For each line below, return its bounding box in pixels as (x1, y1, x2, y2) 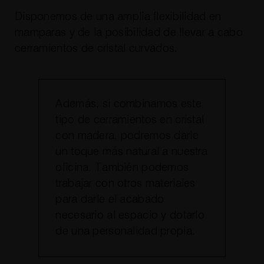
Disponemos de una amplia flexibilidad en (14, 11, 222, 22)
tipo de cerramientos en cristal (55, 114, 204, 126)
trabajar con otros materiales (55, 178, 196, 190)
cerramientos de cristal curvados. (14, 42, 178, 54)
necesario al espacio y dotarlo (55, 210, 205, 222)
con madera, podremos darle (55, 130, 199, 142)
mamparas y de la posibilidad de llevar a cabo (14, 27, 243, 38)
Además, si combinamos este (55, 98, 202, 110)
